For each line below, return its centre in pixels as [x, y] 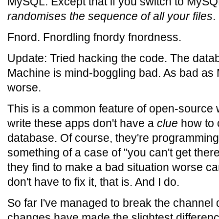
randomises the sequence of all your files [110, 16]
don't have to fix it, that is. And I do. [93, 182]
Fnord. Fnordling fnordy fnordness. [94, 37]
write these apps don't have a [82, 123]
